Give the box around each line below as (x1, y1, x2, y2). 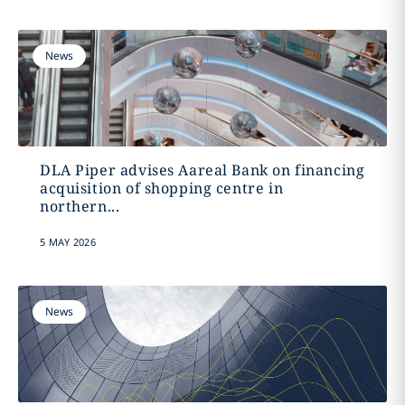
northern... (39, 196, 120, 216)
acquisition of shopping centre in (39, 178, 284, 198)
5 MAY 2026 (39, 235, 96, 249)
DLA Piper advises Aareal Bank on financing (39, 160, 365, 180)
